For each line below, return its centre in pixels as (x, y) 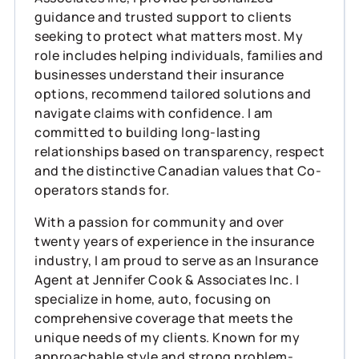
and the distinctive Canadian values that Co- (178, 170)
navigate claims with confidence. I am (154, 113)
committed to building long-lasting (147, 132)
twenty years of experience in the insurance (175, 241)
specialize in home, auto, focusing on (153, 298)
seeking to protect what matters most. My (169, 36)
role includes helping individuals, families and (179, 55)
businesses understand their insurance (159, 74)
